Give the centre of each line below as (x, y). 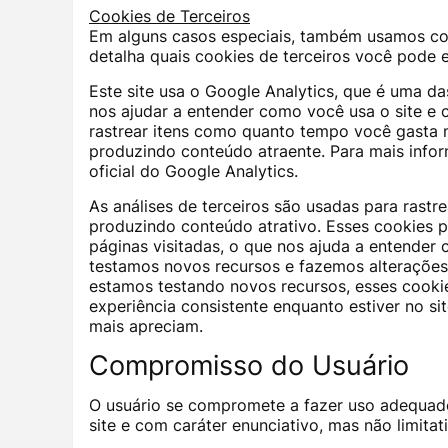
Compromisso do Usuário (249, 365)
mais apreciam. (146, 326)
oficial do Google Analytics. (193, 171)
